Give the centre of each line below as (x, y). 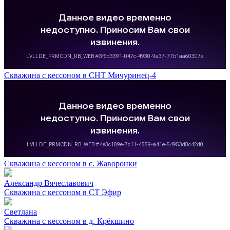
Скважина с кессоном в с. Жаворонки (71, 164)
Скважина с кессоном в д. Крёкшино (69, 221)
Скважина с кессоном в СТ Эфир (63, 192)
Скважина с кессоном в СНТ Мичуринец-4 (80, 75)
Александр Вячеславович (49, 183)
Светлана (21, 212)
